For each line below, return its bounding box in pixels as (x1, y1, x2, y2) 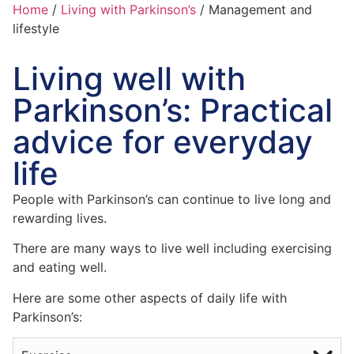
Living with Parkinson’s (61, 2, 196, 17)
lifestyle (13, 21, 59, 36)
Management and (209, 2, 312, 17)
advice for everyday (13, 122, 313, 161)
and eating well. (13, 259, 107, 276)
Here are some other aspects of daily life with (13, 289, 287, 306)
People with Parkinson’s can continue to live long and (13, 191, 331, 207)
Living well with (13, 59, 246, 98)
